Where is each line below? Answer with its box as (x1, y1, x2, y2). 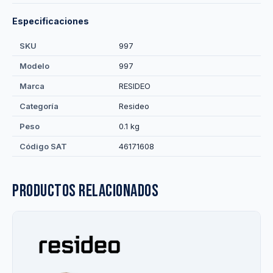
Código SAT (19, 141, 67, 151)
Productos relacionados (12, 181, 158, 201)
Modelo (19, 61, 49, 71)
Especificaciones (12, 16, 89, 26)
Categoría (19, 101, 58, 111)
